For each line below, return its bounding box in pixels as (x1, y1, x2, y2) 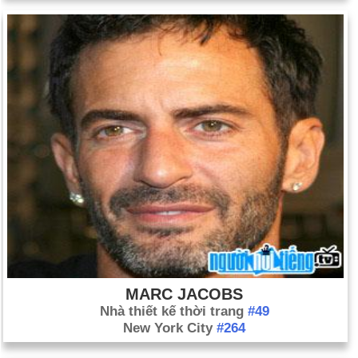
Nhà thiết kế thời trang (99, 304, 248, 319)
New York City (123, 320, 217, 336)
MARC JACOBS (125, 285, 243, 303)
